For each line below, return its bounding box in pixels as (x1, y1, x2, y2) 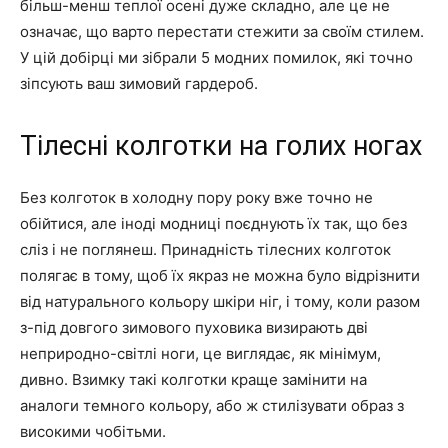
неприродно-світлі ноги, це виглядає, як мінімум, (20, 344, 381, 364)
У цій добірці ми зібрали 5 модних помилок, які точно (20, 48, 413, 68)
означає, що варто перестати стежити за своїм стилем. (20, 22, 424, 42)
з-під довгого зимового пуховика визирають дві (20, 318, 368, 338)
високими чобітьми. (20, 422, 166, 442)
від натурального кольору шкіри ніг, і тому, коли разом (20, 292, 420, 312)
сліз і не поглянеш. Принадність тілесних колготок (20, 240, 391, 260)
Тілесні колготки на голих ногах (20, 130, 422, 163)
